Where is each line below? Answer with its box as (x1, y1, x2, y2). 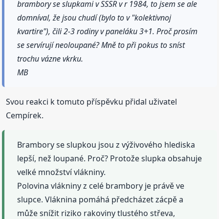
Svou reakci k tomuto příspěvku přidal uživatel (6, 96, 177, 108)
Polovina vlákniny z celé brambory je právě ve (17, 180, 185, 192)
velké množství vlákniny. (17, 167, 106, 178)
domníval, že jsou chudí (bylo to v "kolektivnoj (17, 12, 172, 23)
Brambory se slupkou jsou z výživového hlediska (17, 139, 196, 151)
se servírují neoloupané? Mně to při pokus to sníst (17, 40, 185, 51)
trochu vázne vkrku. (17, 53, 84, 65)
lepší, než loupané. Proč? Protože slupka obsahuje (17, 153, 202, 164)
